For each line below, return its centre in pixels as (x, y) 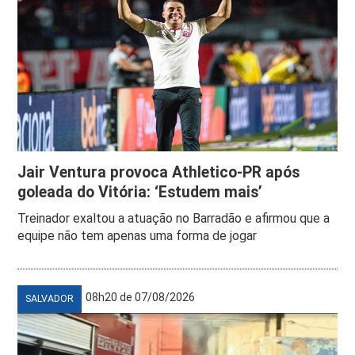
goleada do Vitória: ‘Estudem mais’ (140, 192)
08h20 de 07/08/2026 (141, 297)
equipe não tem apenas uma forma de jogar (137, 235)
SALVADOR (50, 298)
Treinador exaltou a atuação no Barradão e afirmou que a (174, 218)
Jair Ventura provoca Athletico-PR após (159, 172)
